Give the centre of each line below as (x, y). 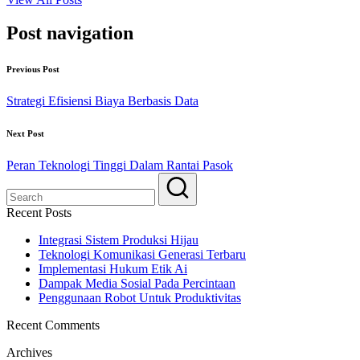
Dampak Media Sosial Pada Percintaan (137, 284)
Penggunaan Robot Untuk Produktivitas (140, 298)
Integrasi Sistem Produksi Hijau (119, 240)
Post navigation (70, 33)
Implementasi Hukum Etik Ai (113, 269)
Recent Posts (39, 213)
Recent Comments (53, 325)
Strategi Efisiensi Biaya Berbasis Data (102, 101)
